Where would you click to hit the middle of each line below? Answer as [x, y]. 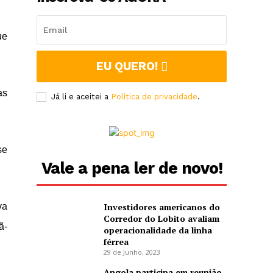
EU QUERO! [127, 66]
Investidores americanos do [161, 207]
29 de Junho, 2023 [132, 252]
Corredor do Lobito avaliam [161, 219]
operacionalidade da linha [158, 230]
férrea [116, 242]
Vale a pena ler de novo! [132, 168]
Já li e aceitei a [81, 97]
